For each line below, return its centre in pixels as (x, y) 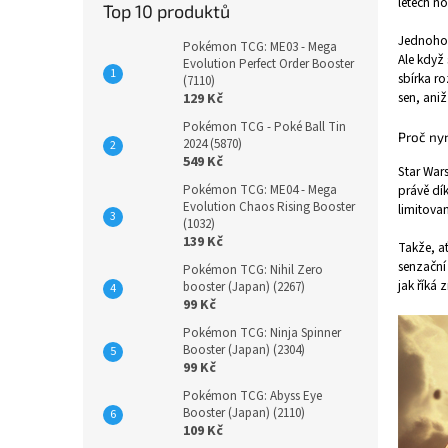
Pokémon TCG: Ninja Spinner (262, 333)
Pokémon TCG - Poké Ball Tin (264, 127)
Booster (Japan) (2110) (244, 413)
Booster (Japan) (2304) (244, 350)
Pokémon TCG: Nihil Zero (253, 270)
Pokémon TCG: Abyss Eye (252, 396)
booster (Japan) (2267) (244, 287)
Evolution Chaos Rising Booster (269, 207)
